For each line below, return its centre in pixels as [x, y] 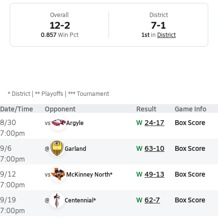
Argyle [75, 123]
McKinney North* [89, 174]
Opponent [60, 109]
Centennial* [80, 200]
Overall [59, 15]
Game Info [191, 109]
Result [146, 109]
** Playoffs [49, 93]
